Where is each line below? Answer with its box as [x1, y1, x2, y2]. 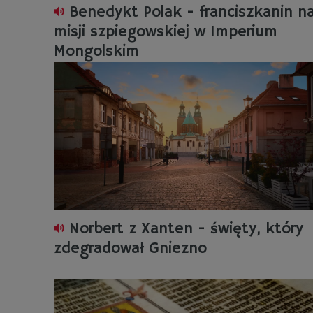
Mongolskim [54, 42, 139, 61]
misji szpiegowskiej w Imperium [54, 22, 277, 42]
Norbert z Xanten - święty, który [69, 219, 303, 239]
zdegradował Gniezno [54, 239, 207, 259]
